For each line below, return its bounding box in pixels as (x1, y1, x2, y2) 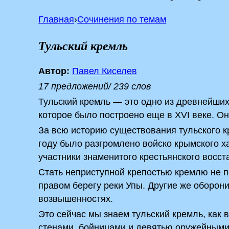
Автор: (38, 66, 70, 76)
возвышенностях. (38, 194, 113, 204)
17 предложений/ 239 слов (38, 81, 151, 91)
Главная (38, 14, 75, 25)
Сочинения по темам (77, 14, 167, 25)
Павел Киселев (72, 66, 138, 76)
